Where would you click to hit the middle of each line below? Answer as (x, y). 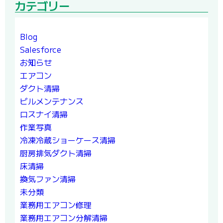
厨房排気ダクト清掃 (56, 153)
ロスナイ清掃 (44, 114)
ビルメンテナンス (52, 101)
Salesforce (41, 50)
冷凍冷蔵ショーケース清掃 (68, 140)
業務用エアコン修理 (56, 205)
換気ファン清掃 (48, 179)
